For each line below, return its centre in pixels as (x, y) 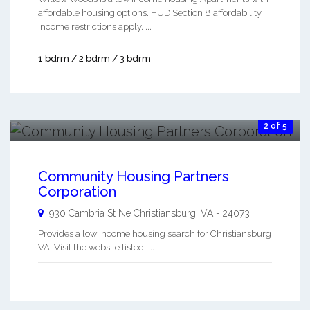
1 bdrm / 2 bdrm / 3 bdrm (94, 59)
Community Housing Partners (134, 176)
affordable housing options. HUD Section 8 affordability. (151, 13)
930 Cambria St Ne (90, 213)
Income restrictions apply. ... (95, 27)
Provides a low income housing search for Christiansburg (155, 233)
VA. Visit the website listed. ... (96, 247)
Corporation (77, 191)
